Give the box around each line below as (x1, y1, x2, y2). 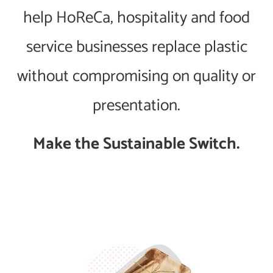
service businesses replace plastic (26, 33, 247, 61)
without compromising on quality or (17, 62, 256, 90)
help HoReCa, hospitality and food (23, 4, 250, 32)
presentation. (93, 91, 180, 119)
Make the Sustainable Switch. (33, 130, 240, 158)
